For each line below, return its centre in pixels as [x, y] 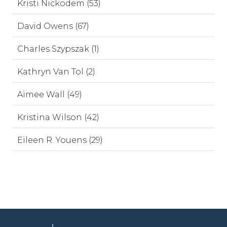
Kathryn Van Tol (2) [56, 71]
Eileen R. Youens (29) [60, 140]
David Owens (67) [53, 26]
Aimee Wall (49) [50, 94]
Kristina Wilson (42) [58, 117]
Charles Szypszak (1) [58, 49]
